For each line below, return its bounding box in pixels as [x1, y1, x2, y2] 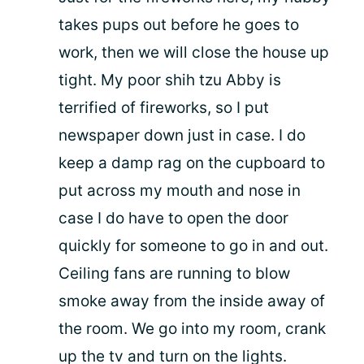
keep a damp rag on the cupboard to [58, 153, 325, 172]
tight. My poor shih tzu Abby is [58, 70, 281, 89]
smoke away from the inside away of [58, 291, 325, 310]
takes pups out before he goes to [58, 15, 299, 34]
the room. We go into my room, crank [58, 318, 326, 338]
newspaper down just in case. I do [58, 125, 305, 145]
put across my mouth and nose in [58, 180, 301, 200]
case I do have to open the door [58, 208, 288, 227]
